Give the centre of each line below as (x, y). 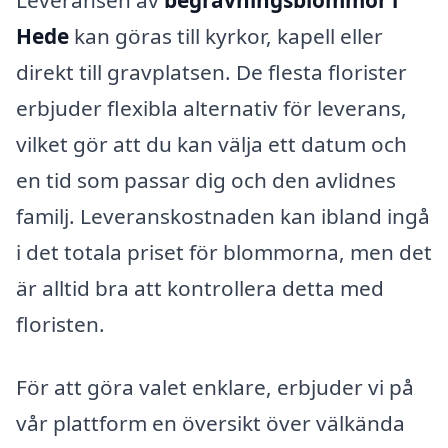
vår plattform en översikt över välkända (210, 423)
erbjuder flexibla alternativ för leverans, (211, 107)
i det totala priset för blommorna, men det (224, 251)
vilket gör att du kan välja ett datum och (211, 143)
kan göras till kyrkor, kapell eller (226, 35)
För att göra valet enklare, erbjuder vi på (215, 387)
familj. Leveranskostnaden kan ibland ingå (223, 215)
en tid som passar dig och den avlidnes (206, 179)
